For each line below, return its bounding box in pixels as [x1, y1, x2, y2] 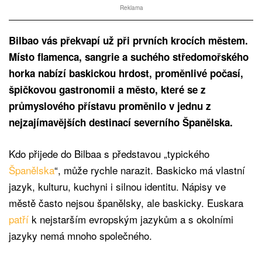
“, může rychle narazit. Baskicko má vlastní [54, 162, 245, 177]
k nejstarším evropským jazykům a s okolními [32, 211, 233, 226]
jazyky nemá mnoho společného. [9, 227, 152, 243]
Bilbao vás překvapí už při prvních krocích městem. [9, 33, 248, 47]
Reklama [120, 3, 144, 12]
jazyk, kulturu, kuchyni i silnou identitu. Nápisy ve [9, 178, 226, 194]
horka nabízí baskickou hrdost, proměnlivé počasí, [9, 65, 243, 80]
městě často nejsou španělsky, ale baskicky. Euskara [9, 195, 243, 210]
